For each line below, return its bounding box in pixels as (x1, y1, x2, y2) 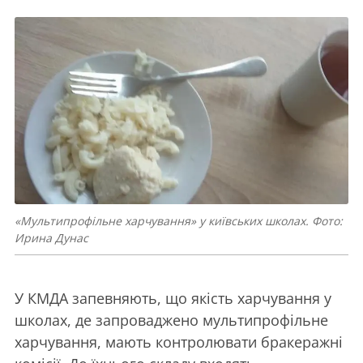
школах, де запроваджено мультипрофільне (15, 310, 328, 331)
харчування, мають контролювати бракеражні (15, 332, 343, 352)
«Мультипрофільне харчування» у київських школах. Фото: (15, 213, 343, 229)
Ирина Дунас (15, 230, 88, 246)
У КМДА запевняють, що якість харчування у (15, 288, 331, 309)
